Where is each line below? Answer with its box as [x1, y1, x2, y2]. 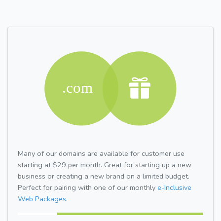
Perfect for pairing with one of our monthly [18, 182, 157, 192]
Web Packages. [18, 193, 68, 204]
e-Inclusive [157, 182, 191, 192]
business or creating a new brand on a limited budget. [18, 171, 189, 181]
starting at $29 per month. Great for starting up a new [18, 159, 191, 170]
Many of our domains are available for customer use [18, 148, 184, 158]
